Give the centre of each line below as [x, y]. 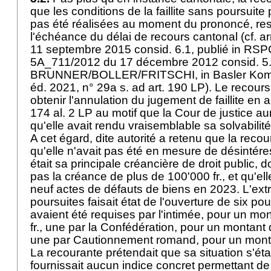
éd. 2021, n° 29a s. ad [89, 87]
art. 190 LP [177, 87]
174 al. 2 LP [61, 113]
